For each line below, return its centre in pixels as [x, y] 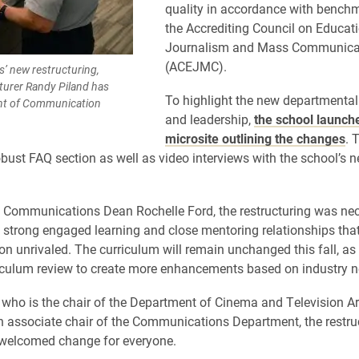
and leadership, [209, 119]
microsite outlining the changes [255, 138]
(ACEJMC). [196, 66]
